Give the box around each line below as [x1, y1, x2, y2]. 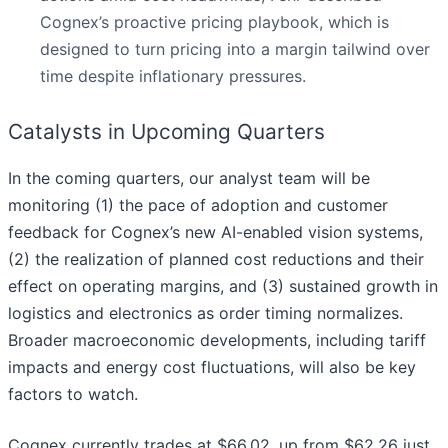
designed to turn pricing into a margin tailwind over [40, 39, 430, 60]
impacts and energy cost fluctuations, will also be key [8, 357, 416, 378]
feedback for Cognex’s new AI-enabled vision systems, [8, 222, 423, 243]
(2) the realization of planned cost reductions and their [8, 249, 424, 270]
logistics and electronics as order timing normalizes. [8, 303, 403, 324]
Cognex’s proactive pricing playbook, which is [40, 12, 389, 33]
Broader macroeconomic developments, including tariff [8, 330, 426, 351]
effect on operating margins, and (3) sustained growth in [8, 276, 438, 297]
